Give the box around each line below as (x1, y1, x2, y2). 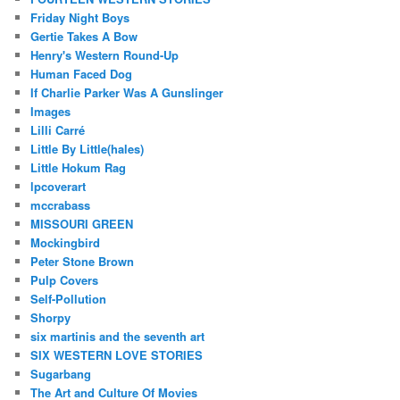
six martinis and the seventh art (30, 327, 205, 345)
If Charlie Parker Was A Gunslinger (30, 83, 224, 101)
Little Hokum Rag (30, 158, 127, 176)
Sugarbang (30, 364, 92, 382)
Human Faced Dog (30, 64, 133, 82)
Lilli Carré (30, 121, 86, 138)
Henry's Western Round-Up (30, 46, 179, 63)
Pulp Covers (30, 271, 99, 288)
